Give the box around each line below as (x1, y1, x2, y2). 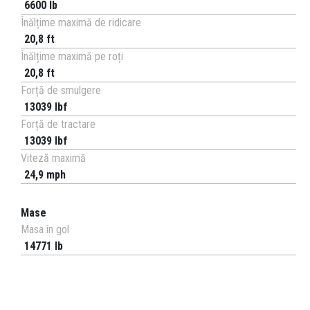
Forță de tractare (21, 118, 95, 131)
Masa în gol (21, 223, 69, 237)
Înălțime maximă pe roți (21, 50, 123, 64)
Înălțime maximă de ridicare (21, 16, 141, 30)
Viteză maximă (21, 152, 86, 165)
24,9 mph (24, 168, 66, 182)
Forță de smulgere (21, 84, 101, 98)
